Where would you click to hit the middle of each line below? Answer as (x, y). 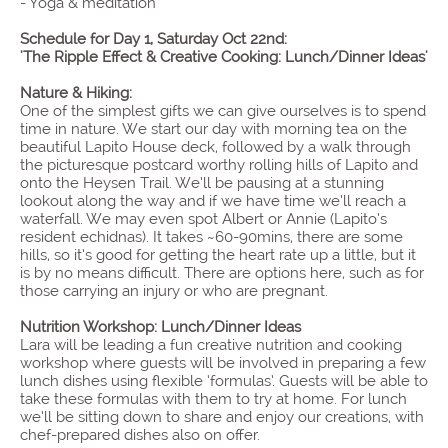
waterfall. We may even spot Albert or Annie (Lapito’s (203, 219)
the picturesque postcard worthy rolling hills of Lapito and (219, 165)
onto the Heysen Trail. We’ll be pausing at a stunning (202, 183)
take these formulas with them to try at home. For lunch (213, 399)
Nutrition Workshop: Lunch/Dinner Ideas (160, 327)
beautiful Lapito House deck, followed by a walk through (215, 147)
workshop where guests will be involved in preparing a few (223, 363)
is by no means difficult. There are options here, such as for (222, 273)
